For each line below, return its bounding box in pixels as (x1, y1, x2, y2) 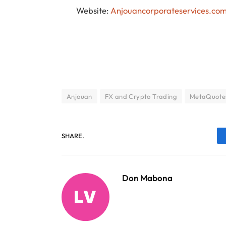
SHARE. (62, 131, 84, 140)
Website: (76, 5, 111, 16)
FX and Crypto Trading (104, 92, 177, 100)
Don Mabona (122, 173, 173, 183)
